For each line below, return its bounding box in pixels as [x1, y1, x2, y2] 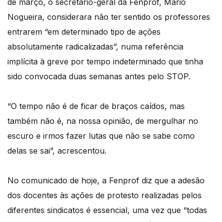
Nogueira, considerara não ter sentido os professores [7, 12, 210, 22]
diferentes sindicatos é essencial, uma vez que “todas [7, 205, 207, 216]
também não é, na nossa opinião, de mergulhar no [7, 116, 198, 126]
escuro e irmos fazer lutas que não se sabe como [7, 131, 195, 141]
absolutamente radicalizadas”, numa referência [7, 42, 183, 52]
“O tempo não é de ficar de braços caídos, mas [7, 101, 185, 111]
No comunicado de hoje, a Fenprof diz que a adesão [7, 175, 205, 186]
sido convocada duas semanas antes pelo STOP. [7, 71, 190, 82]
